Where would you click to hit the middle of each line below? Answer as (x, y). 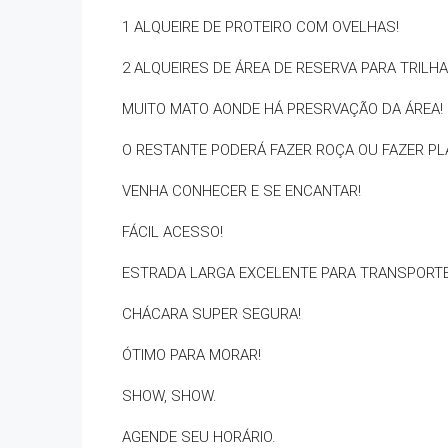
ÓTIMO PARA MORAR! (191, 355)
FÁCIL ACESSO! (172, 232)
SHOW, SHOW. (169, 396)
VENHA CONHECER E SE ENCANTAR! (241, 191)
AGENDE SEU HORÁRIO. (199, 437)
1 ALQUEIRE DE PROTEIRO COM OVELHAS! (260, 27)
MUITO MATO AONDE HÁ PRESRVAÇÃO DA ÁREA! (282, 109)
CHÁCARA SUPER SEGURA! (211, 314)
